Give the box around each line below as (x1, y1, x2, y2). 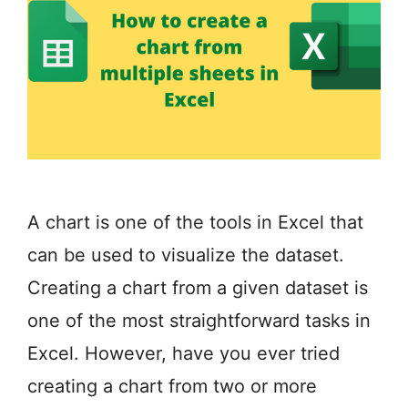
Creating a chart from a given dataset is (27, 277, 368, 300)
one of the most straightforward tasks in (27, 310, 371, 332)
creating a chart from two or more (27, 375, 317, 398)
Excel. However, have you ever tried (27, 342, 340, 365)
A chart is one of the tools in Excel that (27, 211, 363, 234)
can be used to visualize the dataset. (27, 244, 344, 267)
